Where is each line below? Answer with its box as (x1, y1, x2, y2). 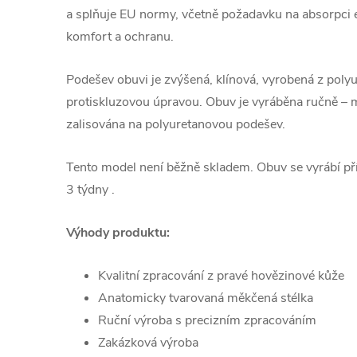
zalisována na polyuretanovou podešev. (66, 116, 285, 134)
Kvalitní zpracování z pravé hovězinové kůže (98, 267, 344, 285)
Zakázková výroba (98, 334, 198, 352)
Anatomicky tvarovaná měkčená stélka (98, 289, 313, 308)
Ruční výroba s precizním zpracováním (98, 312, 316, 330)
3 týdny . (66, 181, 115, 199)
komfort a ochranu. (66, 28, 174, 46)
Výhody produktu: (66, 224, 170, 242)
